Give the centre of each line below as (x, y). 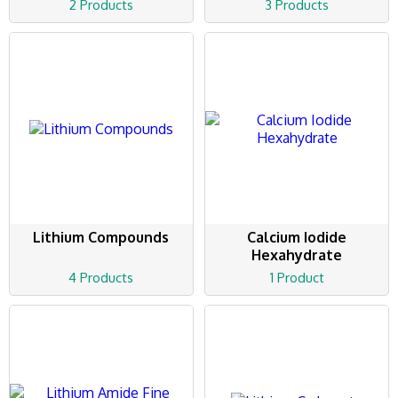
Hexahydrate (297, 255)
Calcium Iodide (297, 238)
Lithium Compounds (101, 238)
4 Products (101, 278)
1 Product (297, 278)
